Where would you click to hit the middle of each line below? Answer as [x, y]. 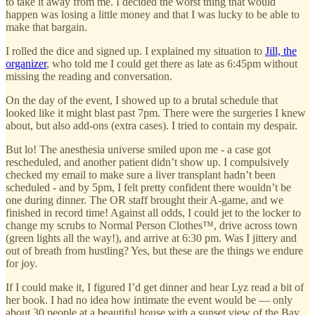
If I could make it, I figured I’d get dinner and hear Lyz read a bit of [155, 288]
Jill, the [281, 51]
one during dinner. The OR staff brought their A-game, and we [144, 200]
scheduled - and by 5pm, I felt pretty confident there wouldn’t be [148, 188]
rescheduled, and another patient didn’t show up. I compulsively [147, 162]
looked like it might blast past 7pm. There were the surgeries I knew [156, 113]
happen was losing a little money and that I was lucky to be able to [153, 15]
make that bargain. [46, 27]
